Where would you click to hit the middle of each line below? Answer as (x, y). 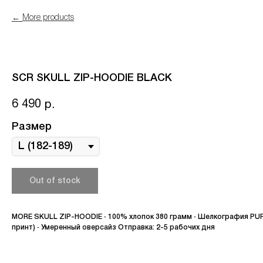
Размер (32, 127)
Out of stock (55, 181)
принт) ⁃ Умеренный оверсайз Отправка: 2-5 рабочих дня (113, 228)
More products (48, 18)
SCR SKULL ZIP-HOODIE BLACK (92, 78)
